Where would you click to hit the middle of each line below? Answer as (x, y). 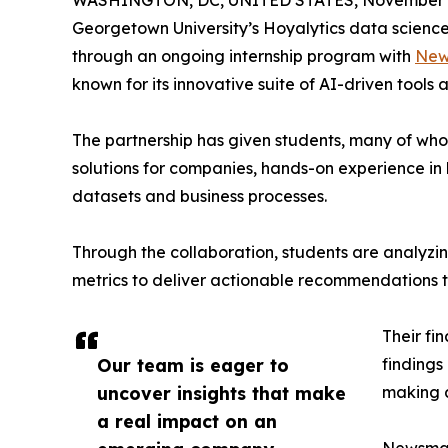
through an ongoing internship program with (243, 56)
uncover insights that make (221, 393)
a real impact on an (187, 421)
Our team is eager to (193, 365)
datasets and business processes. (199, 196)
